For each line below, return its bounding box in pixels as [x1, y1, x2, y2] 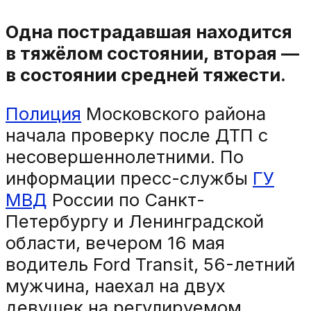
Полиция [6, 103, 81, 125]
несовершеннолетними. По [6, 146, 244, 168]
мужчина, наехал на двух [6, 275, 226, 297]
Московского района [81, 103, 266, 125]
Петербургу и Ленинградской [6, 210, 264, 233]
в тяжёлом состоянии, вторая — [6, 42, 299, 64]
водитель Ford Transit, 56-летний [6, 253, 295, 276]
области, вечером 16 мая [6, 232, 225, 254]
